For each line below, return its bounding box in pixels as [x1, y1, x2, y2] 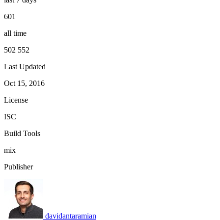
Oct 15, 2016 [4, 79, 45, 87]
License [4, 95, 28, 104]
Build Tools [4, 129, 40, 137]
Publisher [4, 162, 33, 171]
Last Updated [4, 62, 46, 71]
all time [4, 28, 27, 37]
